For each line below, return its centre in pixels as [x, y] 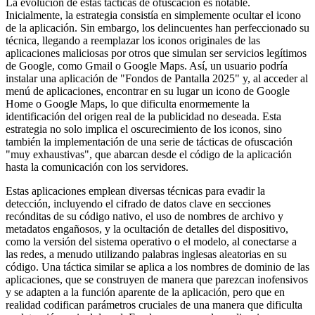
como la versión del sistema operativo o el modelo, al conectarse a [151, 241]
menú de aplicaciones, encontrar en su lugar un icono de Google [148, 91]
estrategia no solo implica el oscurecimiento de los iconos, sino [144, 129]
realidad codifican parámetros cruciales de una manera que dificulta [154, 304]
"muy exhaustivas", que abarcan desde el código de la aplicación [149, 154]
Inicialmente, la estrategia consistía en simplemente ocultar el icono [153, 15]
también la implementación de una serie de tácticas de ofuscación [149, 141]
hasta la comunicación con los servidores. [97, 167]
